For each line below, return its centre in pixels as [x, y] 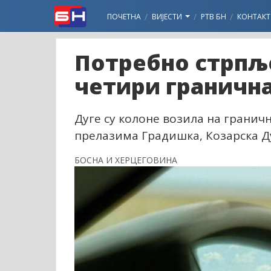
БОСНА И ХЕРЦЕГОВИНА [126, 160]
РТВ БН [214, 17]
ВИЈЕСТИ [168, 17]
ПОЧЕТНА [124, 17]
